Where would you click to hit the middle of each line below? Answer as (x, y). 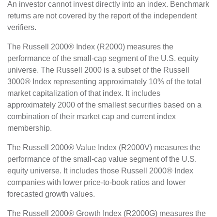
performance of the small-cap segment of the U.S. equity (103, 58)
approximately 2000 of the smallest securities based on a (104, 105)
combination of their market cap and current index (92, 116)
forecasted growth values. (51, 194)
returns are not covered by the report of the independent (102, 15)
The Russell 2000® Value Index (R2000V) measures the (104, 147)
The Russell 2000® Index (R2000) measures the (90, 46)
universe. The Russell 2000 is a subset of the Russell (98, 70)
